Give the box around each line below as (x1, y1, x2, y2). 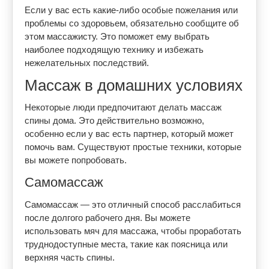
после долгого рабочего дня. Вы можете (25, 213, 190, 223)
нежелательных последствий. (25, 58, 149, 68)
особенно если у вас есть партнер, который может (25, 128, 234, 139)
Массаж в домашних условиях (25, 76, 243, 94)
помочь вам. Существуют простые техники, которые (25, 142, 241, 152)
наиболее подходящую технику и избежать (25, 44, 204, 55)
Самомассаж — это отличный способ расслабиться (25, 199, 241, 210)
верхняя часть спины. (25, 252, 115, 262)
